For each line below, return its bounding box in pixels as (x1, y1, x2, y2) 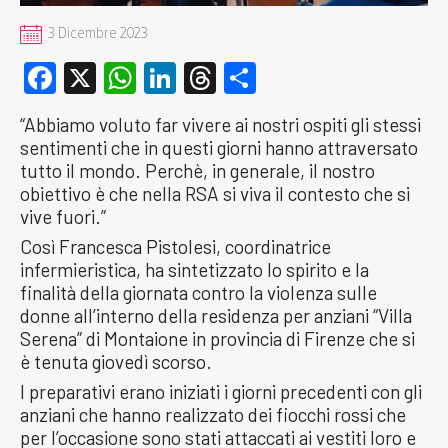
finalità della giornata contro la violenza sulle (20, 280, 377, 304)
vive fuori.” (20, 204, 106, 228)
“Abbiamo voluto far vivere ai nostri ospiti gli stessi (20, 112, 421, 136)
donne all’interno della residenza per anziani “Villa (20, 303, 412, 327)
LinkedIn (176, 58, 296, 97)
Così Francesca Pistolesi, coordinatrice (20, 234, 331, 258)
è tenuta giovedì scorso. (20, 349, 212, 373)
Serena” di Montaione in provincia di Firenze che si (20, 326, 415, 350)
